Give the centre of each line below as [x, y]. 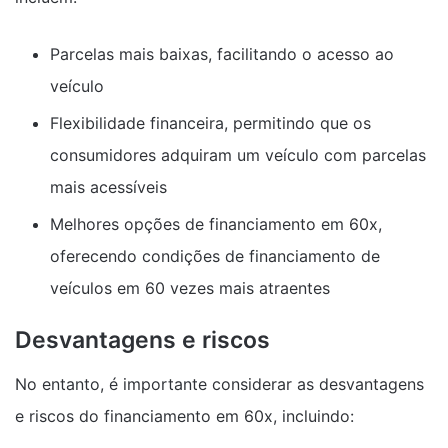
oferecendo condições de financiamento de [215, 256]
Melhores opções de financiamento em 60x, [216, 224]
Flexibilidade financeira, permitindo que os [210, 123]
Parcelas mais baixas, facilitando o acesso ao [222, 54]
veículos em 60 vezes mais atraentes [190, 288]
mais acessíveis [108, 187]
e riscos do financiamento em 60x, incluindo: [184, 415]
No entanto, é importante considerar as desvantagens [219, 383]
